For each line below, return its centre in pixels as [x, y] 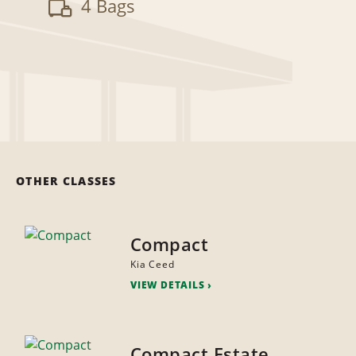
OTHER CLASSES [66, 181]
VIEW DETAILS [167, 285]
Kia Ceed [152, 265]
